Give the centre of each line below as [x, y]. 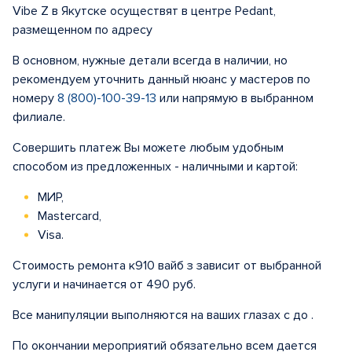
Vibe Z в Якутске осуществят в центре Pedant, [144, 11]
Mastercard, [68, 216]
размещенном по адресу [82, 30]
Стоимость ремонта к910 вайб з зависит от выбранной [167, 266]
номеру [35, 99]
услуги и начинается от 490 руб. [104, 285]
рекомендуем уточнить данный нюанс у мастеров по [161, 80]
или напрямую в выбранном [235, 99]
